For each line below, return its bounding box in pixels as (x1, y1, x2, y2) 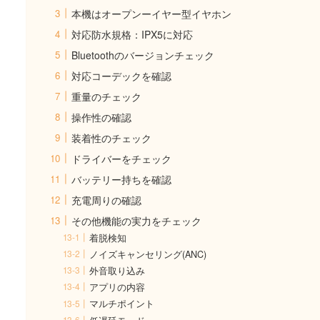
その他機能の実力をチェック (71, 213, 201, 228)
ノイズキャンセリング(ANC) (89, 247, 207, 261)
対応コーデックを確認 (71, 68, 171, 83)
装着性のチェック (71, 130, 151, 145)
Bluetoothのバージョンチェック (71, 47, 214, 62)
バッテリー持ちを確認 (71, 171, 171, 186)
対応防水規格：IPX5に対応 (71, 26, 193, 41)
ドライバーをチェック (71, 151, 171, 166)
